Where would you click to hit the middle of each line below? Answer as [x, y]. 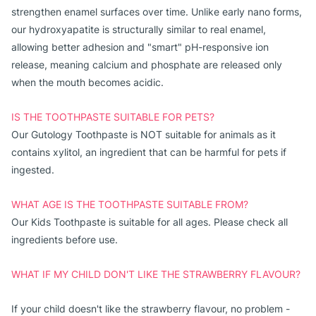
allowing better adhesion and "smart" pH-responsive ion [140, 47]
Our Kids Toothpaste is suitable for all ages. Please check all [150, 222]
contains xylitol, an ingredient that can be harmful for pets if [149, 152]
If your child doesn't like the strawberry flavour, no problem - [151, 309]
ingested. [33, 170]
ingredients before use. [65, 239]
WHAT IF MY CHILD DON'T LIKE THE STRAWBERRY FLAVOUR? [156, 274]
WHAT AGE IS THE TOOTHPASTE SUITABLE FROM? [130, 204]
